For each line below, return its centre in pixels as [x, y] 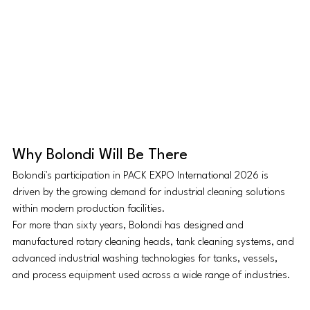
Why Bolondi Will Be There [100, 155]
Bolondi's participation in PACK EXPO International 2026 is [142, 176]
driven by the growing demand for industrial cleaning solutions [150, 193]
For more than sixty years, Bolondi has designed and [129, 226]
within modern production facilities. [89, 210]
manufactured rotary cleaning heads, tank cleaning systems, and [155, 243]
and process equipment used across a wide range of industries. [152, 276]
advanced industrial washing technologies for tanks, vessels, [146, 259]
